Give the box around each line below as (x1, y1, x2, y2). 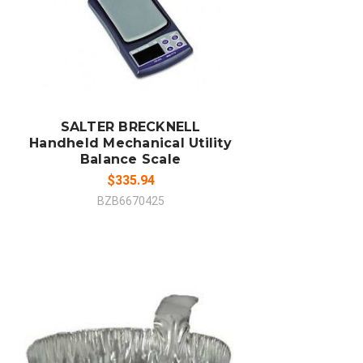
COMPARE (91, 80, 153, 96)
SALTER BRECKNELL (60, 118, 201, 135)
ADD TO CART (86, 47, 176, 62)
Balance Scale (79, 151, 181, 167)
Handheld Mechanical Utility (29, 135, 232, 151)
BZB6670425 (96, 194, 164, 207)
